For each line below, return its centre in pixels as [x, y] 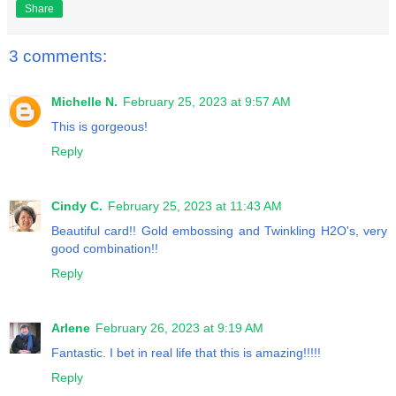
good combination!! [105, 248]
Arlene [71, 327]
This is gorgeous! [99, 126]
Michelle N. [84, 101]
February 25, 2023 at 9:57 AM [207, 101]
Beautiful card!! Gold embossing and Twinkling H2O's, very [219, 230]
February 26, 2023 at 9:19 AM [179, 327]
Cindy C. [77, 206]
